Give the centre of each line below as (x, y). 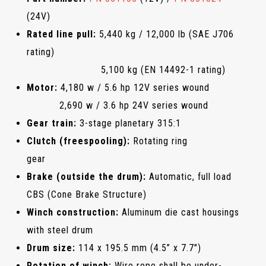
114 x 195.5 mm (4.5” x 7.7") (138, 248)
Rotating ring (159, 141)
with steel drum (60, 230)
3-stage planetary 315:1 (129, 123)
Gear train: (52, 123)
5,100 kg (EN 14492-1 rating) (128, 70)
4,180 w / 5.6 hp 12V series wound (134, 88)
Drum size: (51, 248)
